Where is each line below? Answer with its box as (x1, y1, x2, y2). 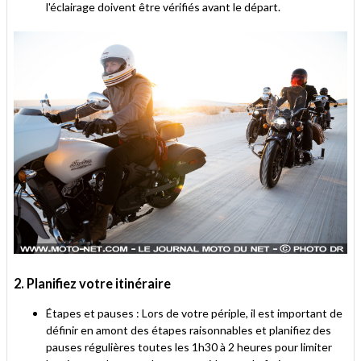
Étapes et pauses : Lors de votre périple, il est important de (46, 306, 342, 320)
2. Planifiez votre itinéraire (14, 276, 171, 291)
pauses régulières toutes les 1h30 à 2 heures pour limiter (46, 340, 332, 354)
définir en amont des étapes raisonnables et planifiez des (46, 323, 331, 337)
